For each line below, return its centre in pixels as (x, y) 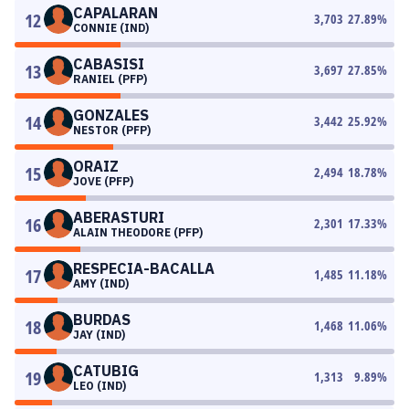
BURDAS (102, 320)
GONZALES (111, 115)
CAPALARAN (115, 13)
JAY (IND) (99, 335)
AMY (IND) (101, 283)
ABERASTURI (119, 217)
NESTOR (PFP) (112, 130)
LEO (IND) (100, 386)
